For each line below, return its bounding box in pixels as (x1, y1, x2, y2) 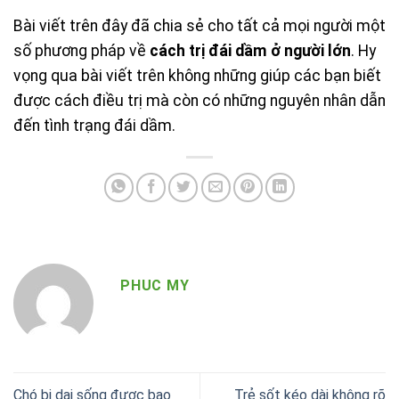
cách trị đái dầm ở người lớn (150, 41, 351, 60)
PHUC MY (120, 277, 190, 295)
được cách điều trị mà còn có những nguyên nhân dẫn (13, 91, 386, 110)
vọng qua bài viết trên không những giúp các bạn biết (13, 66, 381, 85)
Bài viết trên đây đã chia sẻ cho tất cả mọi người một (13, 16, 386, 35)
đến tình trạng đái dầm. (13, 116, 175, 134)
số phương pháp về (13, 41, 150, 60)
